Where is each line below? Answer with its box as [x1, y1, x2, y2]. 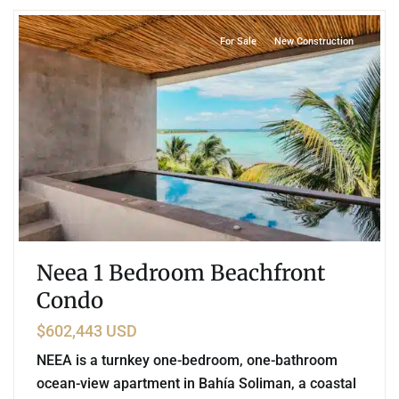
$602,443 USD [37, 322, 137, 341]
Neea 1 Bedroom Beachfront [37, 259, 325, 288]
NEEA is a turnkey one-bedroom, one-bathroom [37, 352, 338, 370]
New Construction [274, 36, 354, 48]
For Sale [220, 36, 256, 48]
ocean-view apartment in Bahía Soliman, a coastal [37, 375, 356, 393]
